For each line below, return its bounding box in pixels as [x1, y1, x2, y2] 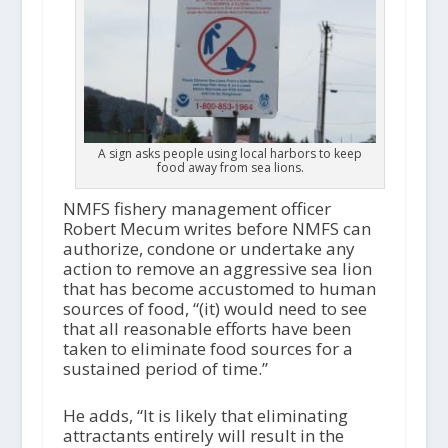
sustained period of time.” [62, 357, 268, 381]
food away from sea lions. [156, 159, 304, 177]
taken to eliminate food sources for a [62, 337, 353, 361]
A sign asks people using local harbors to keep [98, 145, 363, 163]
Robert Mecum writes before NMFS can [62, 217, 371, 241]
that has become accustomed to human [62, 277, 376, 301]
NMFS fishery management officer [62, 197, 331, 221]
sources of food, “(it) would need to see [62, 297, 367, 321]
